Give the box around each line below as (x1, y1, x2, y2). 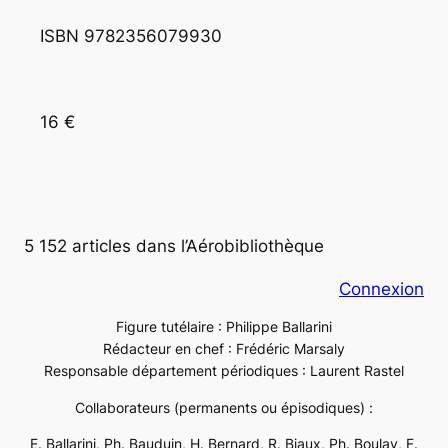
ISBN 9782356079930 (40, 26, 227, 47)
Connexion (339, 278, 424, 299)
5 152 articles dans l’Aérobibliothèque (24, 236, 324, 257)
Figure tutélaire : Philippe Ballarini (116, 318, 332, 336)
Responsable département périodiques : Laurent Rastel (44, 362, 404, 380)
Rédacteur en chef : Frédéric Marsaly (103, 340, 345, 358)
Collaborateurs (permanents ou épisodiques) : (75, 398, 373, 416)
